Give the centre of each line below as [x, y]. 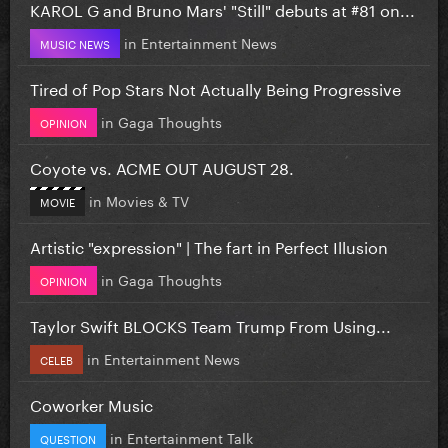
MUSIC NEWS [75, 42]
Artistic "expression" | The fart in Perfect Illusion [209, 245]
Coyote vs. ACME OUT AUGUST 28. [162, 166]
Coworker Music [91, 403]
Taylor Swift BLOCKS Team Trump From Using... [210, 324]
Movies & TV [147, 199]
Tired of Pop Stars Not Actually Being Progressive [215, 87]
